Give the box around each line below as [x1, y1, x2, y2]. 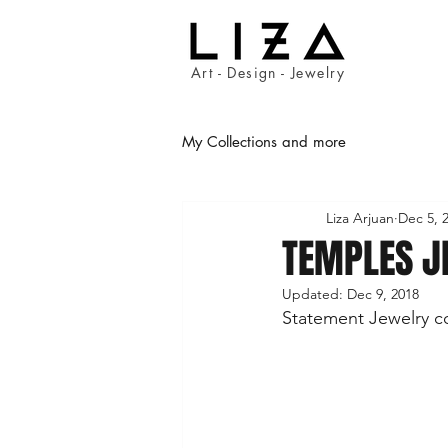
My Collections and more [182, 131, 346, 151]
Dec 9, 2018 [347, 285, 419, 303]
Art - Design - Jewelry [191, 62, 346, 82]
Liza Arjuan [326, 208, 394, 227]
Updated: [282, 285, 347, 303]
